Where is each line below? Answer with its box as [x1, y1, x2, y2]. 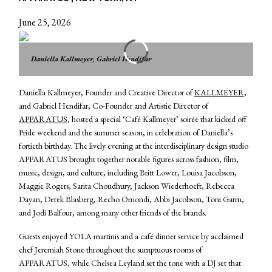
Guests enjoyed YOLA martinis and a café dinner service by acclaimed [19, 231, 243, 242]
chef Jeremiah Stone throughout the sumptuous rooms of [19, 244, 202, 256]
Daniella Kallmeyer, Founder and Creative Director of [19, 86, 194, 98]
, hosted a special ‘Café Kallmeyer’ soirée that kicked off [67, 113, 246, 124]
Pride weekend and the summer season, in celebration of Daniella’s [19, 126, 233, 138]
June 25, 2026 [19, 15, 71, 29]
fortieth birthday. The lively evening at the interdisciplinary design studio [19, 140, 248, 151]
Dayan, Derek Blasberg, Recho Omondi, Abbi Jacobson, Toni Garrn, [19, 193, 244, 205]
